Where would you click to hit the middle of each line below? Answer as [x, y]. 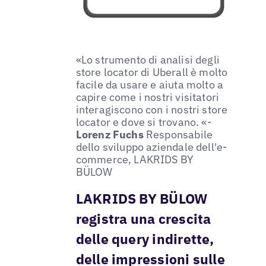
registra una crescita [143, 218]
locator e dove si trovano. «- [143, 122]
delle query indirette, [145, 238]
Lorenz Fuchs [111, 135]
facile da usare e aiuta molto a [150, 85]
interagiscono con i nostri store [152, 110]
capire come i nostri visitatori [148, 97]
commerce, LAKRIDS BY [135, 160]
